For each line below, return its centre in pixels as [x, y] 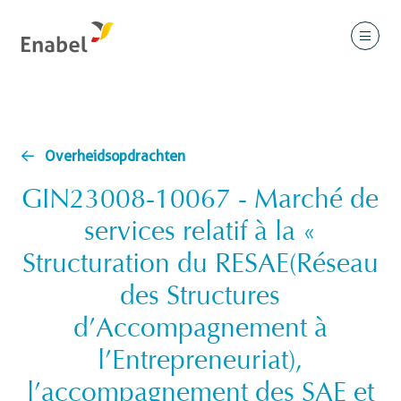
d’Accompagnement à [200, 330]
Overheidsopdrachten [115, 156]
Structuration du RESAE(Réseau [200, 266]
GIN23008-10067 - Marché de [200, 201]
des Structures [200, 298]
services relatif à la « [200, 234]
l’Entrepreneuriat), [200, 363]
